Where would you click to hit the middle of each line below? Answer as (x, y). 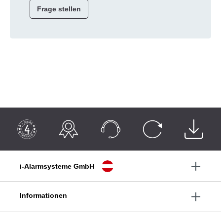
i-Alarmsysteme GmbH (57, 166)
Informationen (43, 195)
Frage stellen (59, 9)
